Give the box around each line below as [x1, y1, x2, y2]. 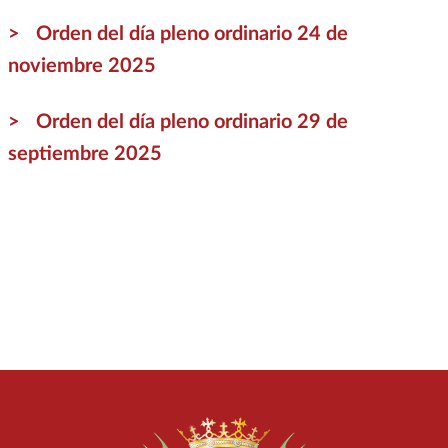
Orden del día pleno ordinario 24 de [35, 23, 348, 44]
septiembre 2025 [7, 143, 162, 164]
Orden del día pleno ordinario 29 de [35, 111, 348, 132]
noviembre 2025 [7, 55, 156, 76]
